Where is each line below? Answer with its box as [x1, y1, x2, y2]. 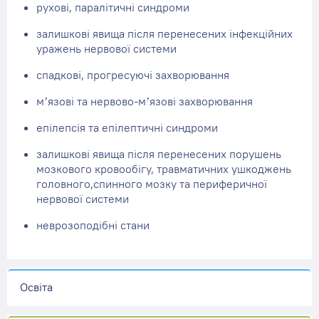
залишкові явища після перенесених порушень [36, 147, 281, 161]
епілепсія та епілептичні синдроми [36, 120, 218, 135]
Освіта [19, 279, 53, 294]
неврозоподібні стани [36, 218, 150, 232]
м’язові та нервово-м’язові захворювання [36, 94, 253, 108]
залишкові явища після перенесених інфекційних [36, 26, 293, 41]
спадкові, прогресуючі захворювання [36, 68, 229, 82]
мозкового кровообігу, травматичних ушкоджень [36, 162, 291, 176]
